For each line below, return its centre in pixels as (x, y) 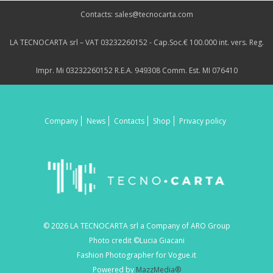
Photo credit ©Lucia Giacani (136, 241)
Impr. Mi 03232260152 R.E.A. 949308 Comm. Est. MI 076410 (136, 71)
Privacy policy (202, 121)
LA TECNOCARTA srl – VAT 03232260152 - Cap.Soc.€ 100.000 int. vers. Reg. (136, 43)
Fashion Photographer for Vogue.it (136, 255)
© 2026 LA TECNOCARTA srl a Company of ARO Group (136, 226)
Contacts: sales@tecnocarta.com (136, 15)
